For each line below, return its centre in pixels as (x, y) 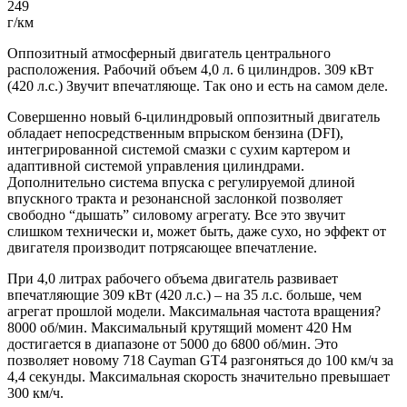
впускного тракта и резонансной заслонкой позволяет (175, 198)
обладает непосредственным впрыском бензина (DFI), (175, 133)
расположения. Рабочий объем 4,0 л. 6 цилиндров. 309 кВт (190, 69)
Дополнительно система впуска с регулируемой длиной (181, 182)
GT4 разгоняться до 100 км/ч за (295, 360)
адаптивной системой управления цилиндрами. (156, 165)
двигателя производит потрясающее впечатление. (162, 247)
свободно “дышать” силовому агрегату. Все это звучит (176, 214)
